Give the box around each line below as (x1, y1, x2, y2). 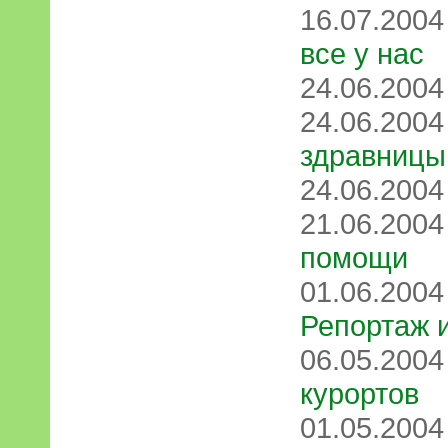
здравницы (300, 139, 446, 172)
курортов (300, 377, 419, 410)
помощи (300, 241, 408, 274)
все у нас (300, 37, 424, 70)
